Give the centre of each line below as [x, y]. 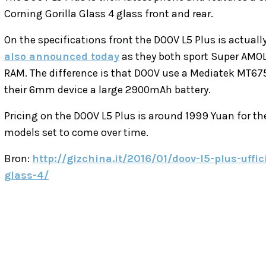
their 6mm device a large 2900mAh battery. [107, 90]
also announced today [62, 57]
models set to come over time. [76, 133]
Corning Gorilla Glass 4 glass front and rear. [109, 14]
